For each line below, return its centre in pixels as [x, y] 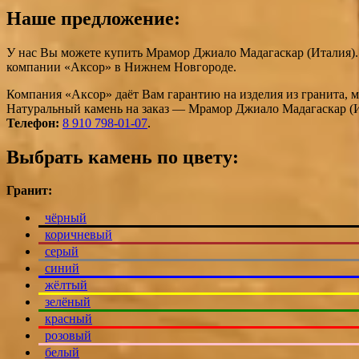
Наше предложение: [93, 18]
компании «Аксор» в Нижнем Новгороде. [121, 67]
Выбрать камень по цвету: [123, 157]
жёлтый [66, 285]
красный [69, 319]
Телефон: [33, 123]
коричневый [79, 235]
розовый [68, 336]
